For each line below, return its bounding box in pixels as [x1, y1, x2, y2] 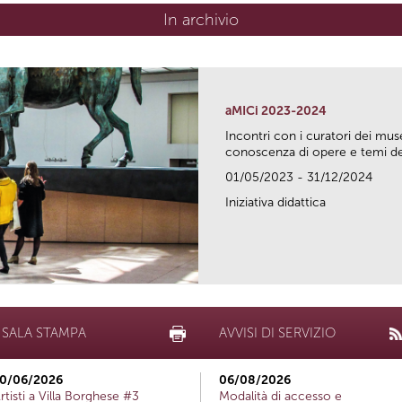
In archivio [163, 9, 239, 30]
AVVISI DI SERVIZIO [219, 324, 336, 341]
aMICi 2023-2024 [225, 102, 327, 118]
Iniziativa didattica [225, 194, 326, 210]
